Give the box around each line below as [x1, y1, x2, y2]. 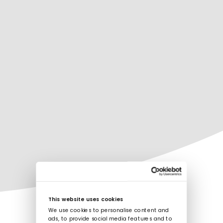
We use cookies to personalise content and [48, 208, 169, 214]
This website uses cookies [48, 197, 123, 203]
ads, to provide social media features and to [48, 216, 172, 222]
